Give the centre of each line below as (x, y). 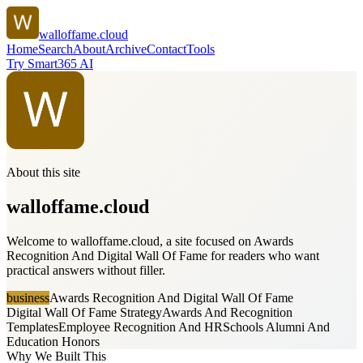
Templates (32, 327)
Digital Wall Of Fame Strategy (84, 312)
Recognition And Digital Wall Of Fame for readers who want (163, 255)
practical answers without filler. (86, 270)
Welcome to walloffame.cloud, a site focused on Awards (150, 241)
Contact (167, 49)
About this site (43, 172)
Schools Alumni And (276, 327)
